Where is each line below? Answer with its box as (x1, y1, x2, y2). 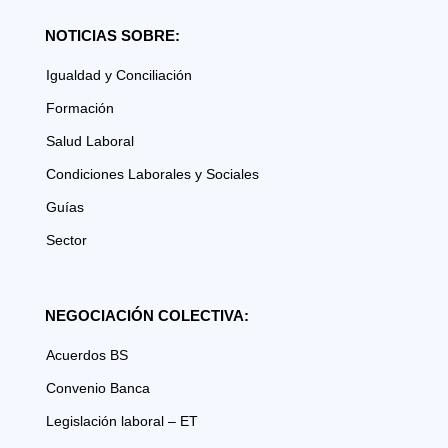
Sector (45, 231, 87, 248)
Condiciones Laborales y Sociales (45, 165, 259, 182)
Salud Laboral (45, 132, 134, 149)
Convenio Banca (45, 379, 150, 396)
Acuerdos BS (45, 346, 128, 363)
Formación (45, 99, 114, 116)
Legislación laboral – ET (45, 412, 198, 429)
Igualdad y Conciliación (45, 66, 192, 83)
